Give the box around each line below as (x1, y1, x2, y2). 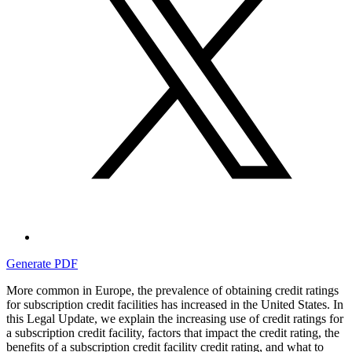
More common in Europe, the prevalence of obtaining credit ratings (6, 283, 339, 297)
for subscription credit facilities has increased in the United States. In (6, 297, 343, 311)
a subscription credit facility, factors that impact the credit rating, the (6, 325, 339, 339)
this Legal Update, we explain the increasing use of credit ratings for (6, 311, 343, 325)
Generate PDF (6, 256, 78, 270)
